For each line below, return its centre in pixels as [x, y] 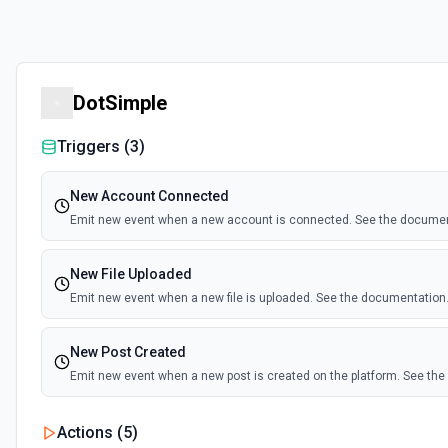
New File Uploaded [131, 274]
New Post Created [128, 352]
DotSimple [120, 103]
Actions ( [90, 432]
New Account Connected [149, 196]
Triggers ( [93, 146]
